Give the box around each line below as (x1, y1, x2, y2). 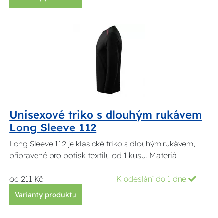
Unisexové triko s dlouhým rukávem (9, 108, 202, 122)
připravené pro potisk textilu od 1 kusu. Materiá (9, 150, 177, 161)
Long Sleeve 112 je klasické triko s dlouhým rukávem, (9, 139, 196, 149)
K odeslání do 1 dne (116, 174, 188, 184)
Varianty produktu (15, 190, 77, 200)
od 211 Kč (9, 174, 43, 184)
